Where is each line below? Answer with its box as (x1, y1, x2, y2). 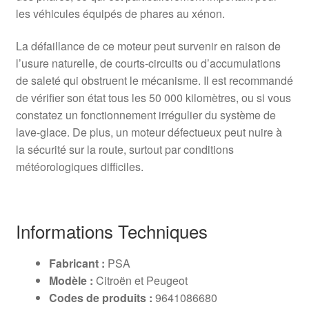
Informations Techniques (15, 217, 208, 243)
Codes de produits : (48, 289, 152, 306)
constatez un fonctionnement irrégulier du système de (15, 107, 276, 123)
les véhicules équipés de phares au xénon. (15, 5, 225, 21)
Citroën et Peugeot (92, 272, 188, 288)
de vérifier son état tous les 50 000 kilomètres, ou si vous (15, 90, 291, 106)
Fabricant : (48, 255, 105, 271)
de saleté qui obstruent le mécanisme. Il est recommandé (15, 72, 293, 89)
